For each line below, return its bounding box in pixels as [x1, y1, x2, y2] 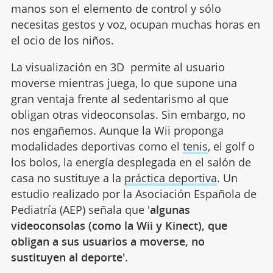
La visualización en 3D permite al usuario [10, 60, 225, 74]
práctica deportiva [124, 171, 217, 185]
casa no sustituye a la [10, 171, 124, 185]
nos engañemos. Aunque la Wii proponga [10, 123, 224, 138]
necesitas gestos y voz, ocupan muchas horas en [10, 17, 260, 32]
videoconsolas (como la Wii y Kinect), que [10, 218, 227, 233]
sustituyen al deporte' [10, 250, 125, 264]
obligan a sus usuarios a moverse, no [10, 234, 205, 249]
